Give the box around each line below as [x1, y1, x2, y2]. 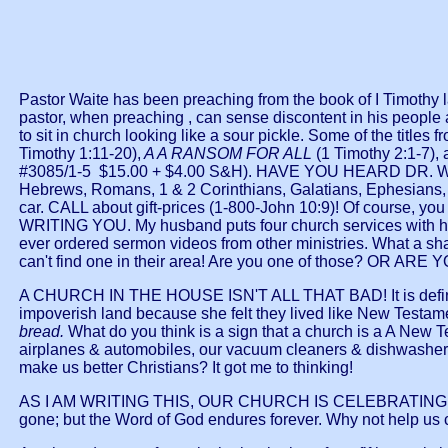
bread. [19, 323, 68, 341]
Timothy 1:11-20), [19, 145, 141, 163]
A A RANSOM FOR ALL [141, 145, 316, 163]
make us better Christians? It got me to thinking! [19, 359, 353, 377]
